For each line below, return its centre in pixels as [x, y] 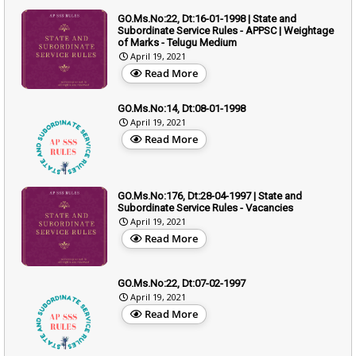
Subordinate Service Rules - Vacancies [205, 207]
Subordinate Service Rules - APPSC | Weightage [226, 30]
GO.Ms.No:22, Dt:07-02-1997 [182, 283]
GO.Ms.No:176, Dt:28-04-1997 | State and [210, 195]
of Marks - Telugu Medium [177, 42]
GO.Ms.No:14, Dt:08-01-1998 [182, 108]
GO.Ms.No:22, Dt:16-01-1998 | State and [207, 18]
